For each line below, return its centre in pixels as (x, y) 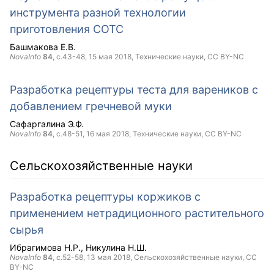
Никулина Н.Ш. (116, 247)
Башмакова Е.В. (43, 47)
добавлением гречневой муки (91, 106)
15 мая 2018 (110, 57)
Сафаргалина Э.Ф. (47, 124)
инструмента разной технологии (98, 13)
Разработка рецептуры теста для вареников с (134, 90)
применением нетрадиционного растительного (137, 213)
